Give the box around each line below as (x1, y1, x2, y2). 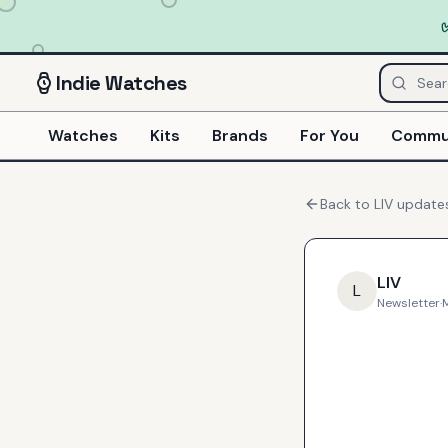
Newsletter (377, 295, 440, 311)
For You (300, 124, 359, 146)
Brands (212, 124, 268, 146)
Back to (320, 195, 374, 213)
